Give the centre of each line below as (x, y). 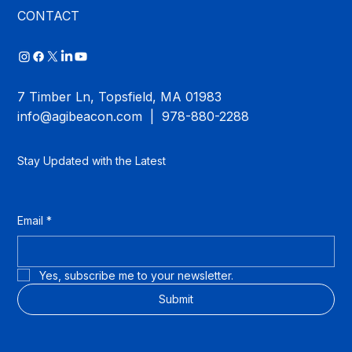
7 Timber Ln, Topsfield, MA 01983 (120, 96)
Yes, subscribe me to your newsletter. (137, 275)
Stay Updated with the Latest (92, 160)
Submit (176, 299)
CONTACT (49, 15)
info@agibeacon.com (80, 116)
